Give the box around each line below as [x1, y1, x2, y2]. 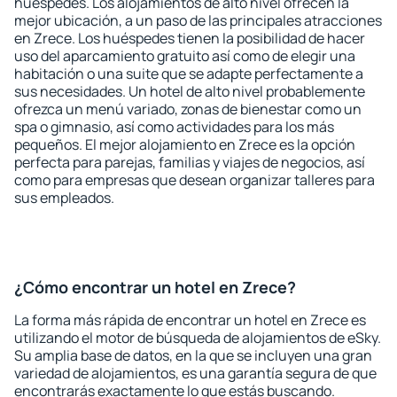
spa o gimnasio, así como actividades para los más [14, 117, 334, 136]
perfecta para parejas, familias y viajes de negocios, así [14, 152, 365, 172]
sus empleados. [14, 188, 114, 207]
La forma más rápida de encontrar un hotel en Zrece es [14, 310, 366, 330]
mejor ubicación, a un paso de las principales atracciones [14, 11, 382, 30]
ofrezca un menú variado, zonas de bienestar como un [14, 99, 362, 119]
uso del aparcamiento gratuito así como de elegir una [14, 46, 355, 66]
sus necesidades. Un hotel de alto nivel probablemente [14, 82, 365, 101]
